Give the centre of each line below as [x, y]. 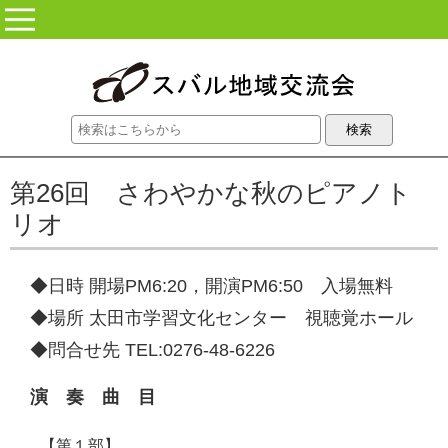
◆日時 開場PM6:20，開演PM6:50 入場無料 [211, 286]
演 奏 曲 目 [93, 397]
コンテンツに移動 [284, 156]
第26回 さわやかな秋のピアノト [211, 193]
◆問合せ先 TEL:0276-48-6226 [152, 350]
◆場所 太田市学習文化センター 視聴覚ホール [221, 318]
